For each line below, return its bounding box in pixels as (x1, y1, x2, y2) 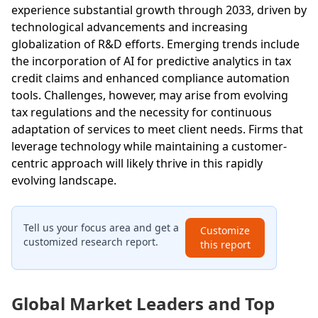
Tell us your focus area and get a (23, 220, 179, 234)
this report (199, 237, 251, 251)
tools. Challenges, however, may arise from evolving (11, 87, 288, 103)
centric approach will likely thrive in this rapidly (11, 155, 263, 171)
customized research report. (23, 234, 158, 248)
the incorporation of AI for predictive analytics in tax (11, 53, 291, 69)
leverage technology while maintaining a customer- (11, 138, 287, 154)
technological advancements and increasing (11, 18, 248, 35)
